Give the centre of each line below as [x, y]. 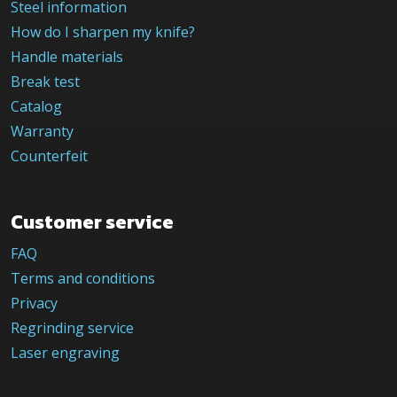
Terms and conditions [83, 278]
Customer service [92, 222]
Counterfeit [49, 156]
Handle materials [67, 56]
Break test [45, 81]
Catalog [36, 106]
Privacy [34, 303]
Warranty [42, 131]
